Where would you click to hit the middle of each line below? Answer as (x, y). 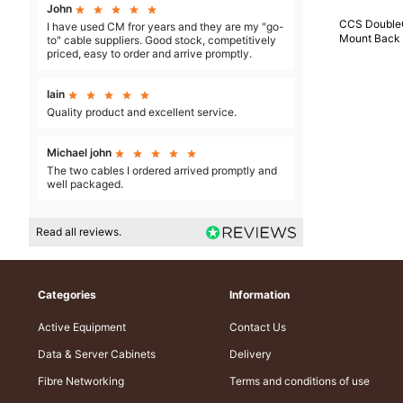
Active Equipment (82, 327)
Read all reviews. (79, 232)
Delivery (251, 354)
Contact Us (258, 327)
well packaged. (85, 184)
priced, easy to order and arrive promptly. (149, 54)
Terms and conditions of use (300, 381)
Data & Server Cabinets (97, 354)
